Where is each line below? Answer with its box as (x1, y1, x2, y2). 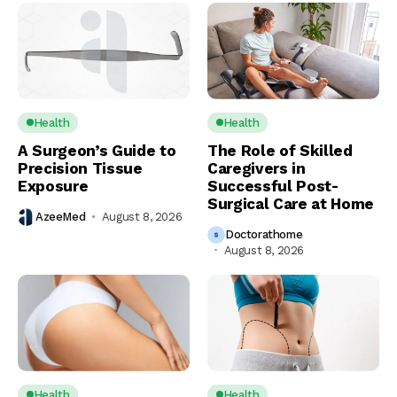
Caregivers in (207, 159, 306, 177)
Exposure (18, 176, 89, 195)
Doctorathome (225, 228, 303, 242)
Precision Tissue (18, 159, 143, 177)
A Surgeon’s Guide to (18, 141, 176, 160)
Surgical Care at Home (207, 194, 374, 213)
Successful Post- (207, 176, 339, 195)
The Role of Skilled (207, 141, 353, 160)
